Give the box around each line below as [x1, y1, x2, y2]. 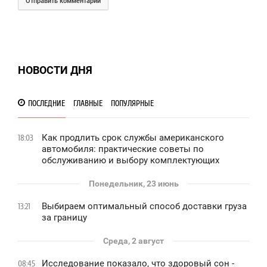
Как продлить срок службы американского [42, 132, 224, 143]
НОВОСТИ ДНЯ [18, 63, 92, 76]
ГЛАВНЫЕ [71, 98, 103, 108]
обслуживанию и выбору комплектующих [42, 154, 219, 166]
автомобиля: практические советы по [42, 143, 204, 154]
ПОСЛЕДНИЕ [26, 98, 65, 108]
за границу [42, 212, 87, 223]
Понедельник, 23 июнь [88, 178, 179, 188]
